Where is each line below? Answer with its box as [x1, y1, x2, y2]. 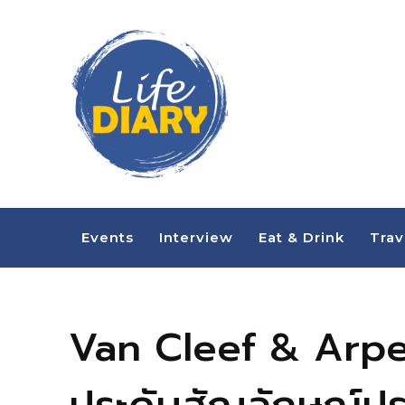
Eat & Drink [258, 229, 344, 246]
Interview [158, 229, 233, 246]
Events [80, 229, 134, 246]
